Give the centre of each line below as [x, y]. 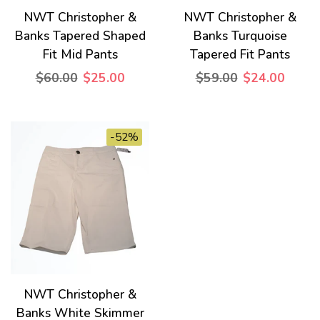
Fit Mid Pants [80, 55]
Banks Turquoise [240, 36]
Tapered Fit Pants [240, 55]
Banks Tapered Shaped [80, 36]
